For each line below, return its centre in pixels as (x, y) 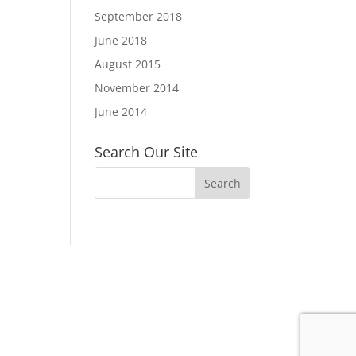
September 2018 (139, 16)
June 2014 (121, 112)
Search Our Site (147, 152)
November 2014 (137, 88)
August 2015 (128, 64)
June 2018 (121, 40)
